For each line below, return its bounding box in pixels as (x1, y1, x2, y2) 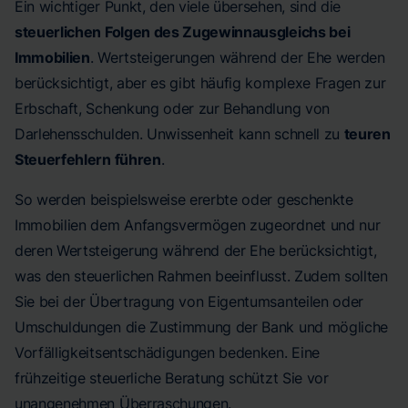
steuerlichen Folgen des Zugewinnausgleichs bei (15, 23, 351, 41)
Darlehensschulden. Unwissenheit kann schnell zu (15, 125, 344, 143)
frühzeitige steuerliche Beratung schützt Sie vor (15, 369, 329, 387)
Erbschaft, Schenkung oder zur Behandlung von (15, 99, 330, 117)
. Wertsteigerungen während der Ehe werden (89, 48, 385, 66)
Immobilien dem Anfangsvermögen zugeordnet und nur (15, 216, 381, 234)
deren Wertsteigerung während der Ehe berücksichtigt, (15, 241, 377, 260)
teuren (343, 125, 391, 143)
